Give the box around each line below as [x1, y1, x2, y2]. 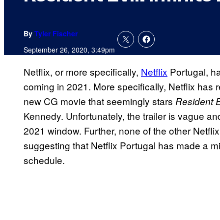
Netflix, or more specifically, [24, 65, 141, 79]
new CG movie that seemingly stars [24, 94, 175, 108]
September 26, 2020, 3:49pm [24, 45, 115, 55]
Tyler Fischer [34, 28, 78, 39]
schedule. [24, 153, 65, 167]
